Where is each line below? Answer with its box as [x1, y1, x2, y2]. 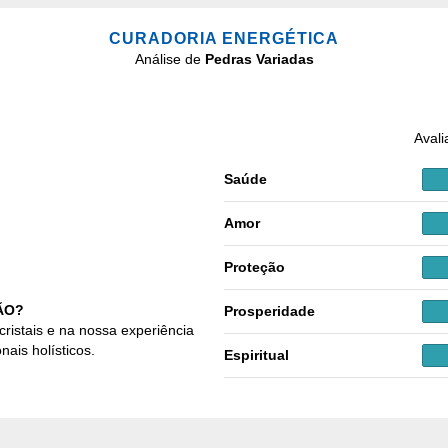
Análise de [134, 50, 205, 67]
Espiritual [224, 347, 289, 364]
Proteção [224, 259, 285, 276]
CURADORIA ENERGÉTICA [109, 29, 339, 47]
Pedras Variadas [204, 50, 314, 67]
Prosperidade [224, 303, 315, 320]
